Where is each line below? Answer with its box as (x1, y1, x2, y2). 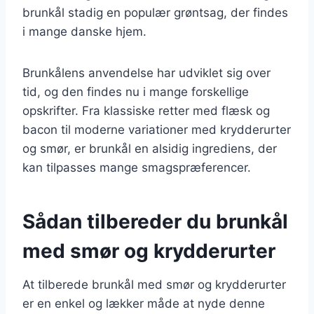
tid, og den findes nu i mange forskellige (22, 84, 249, 99)
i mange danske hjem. (22, 24, 146, 39)
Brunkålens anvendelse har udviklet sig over (22, 65, 271, 80)
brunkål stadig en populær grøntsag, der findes (22, 5, 288, 20)
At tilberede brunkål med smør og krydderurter (22, 277, 286, 292)
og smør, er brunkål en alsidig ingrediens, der (22, 141, 277, 156)
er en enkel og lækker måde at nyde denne (22, 296, 265, 310)
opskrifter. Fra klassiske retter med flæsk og (22, 103, 270, 118)
